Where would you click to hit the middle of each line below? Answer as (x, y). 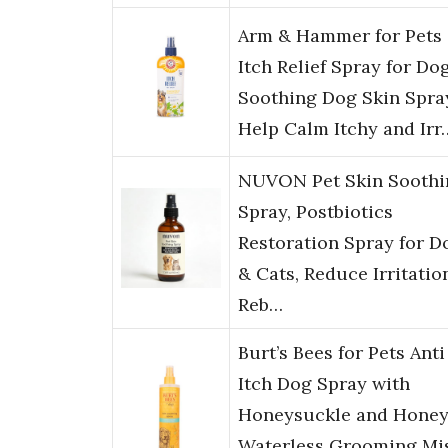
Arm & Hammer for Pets (340, 36)
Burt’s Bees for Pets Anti (341, 353)
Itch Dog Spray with (324, 384)
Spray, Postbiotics (315, 212)
